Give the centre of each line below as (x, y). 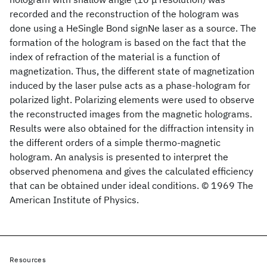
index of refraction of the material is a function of (115, 57)
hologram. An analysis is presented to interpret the (119, 157)
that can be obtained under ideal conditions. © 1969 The (131, 185)
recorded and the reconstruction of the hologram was (124, 14)
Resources (28, 260)
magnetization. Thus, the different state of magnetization (132, 71)
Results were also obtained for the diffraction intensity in (132, 128)
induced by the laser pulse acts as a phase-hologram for (130, 85)
